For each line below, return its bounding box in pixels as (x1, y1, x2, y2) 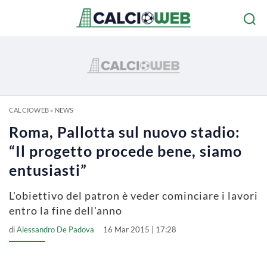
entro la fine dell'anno (9, 204, 122, 217)
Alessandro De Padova (17, 225, 94, 234)
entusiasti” (9, 161, 87, 179)
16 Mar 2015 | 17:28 (103, 225, 176, 234)
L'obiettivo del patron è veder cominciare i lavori (9, 189, 258, 202)
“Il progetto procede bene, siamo (9, 142, 242, 160)
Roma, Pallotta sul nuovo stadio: (9, 123, 240, 141)
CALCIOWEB (9, 106, 49, 114)
